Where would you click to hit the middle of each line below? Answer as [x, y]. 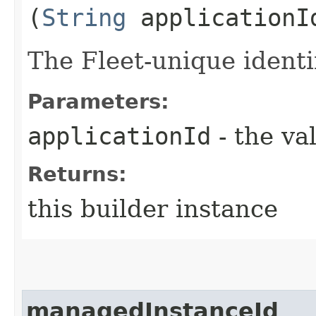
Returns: [77, 174]
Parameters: [98, 101]
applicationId [119, 136]
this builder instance [153, 208]
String [84, 17]
